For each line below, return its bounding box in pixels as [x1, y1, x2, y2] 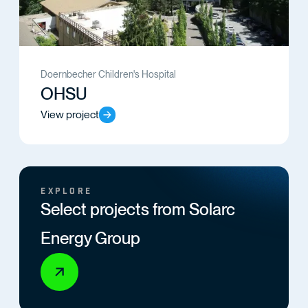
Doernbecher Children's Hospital [41, 69, 176, 80]
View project [41, 108, 99, 122]
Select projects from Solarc [41, 199, 235, 220]
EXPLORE [41, 186, 93, 197]
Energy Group [41, 228, 140, 249]
